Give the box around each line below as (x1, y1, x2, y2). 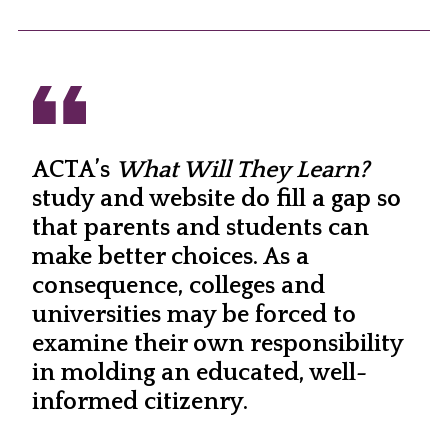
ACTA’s (31, 157, 116, 184)
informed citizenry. (31, 389, 248, 416)
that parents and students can (31, 215, 369, 242)
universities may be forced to (31, 302, 356, 329)
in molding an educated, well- (31, 360, 367, 387)
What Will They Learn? (115, 157, 369, 184)
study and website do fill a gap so (31, 186, 401, 213)
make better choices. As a (31, 244, 309, 271)
